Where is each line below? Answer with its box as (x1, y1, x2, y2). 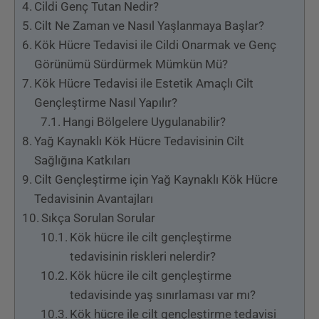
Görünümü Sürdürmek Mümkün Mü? (34, 56, 229, 71)
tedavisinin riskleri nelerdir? (69, 249, 216, 263)
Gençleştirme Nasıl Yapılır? (34, 95, 178, 110)
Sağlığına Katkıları (34, 152, 131, 167)
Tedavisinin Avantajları (34, 191, 154, 206)
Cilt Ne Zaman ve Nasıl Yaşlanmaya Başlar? (34, 18, 265, 33)
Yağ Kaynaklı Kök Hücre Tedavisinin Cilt (34, 133, 245, 148)
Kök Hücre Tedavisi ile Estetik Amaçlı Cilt (34, 75, 254, 90)
